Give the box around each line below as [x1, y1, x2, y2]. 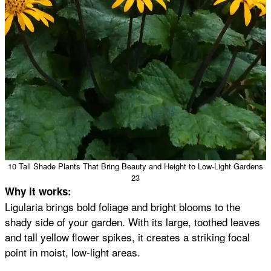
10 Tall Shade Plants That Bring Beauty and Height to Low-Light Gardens [8, 160, 263, 172]
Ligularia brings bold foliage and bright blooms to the [5, 198, 240, 214]
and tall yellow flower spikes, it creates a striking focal [5, 229, 250, 244]
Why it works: [5, 183, 71, 198]
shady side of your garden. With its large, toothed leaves [5, 214, 260, 229]
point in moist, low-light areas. [5, 244, 140, 260]
